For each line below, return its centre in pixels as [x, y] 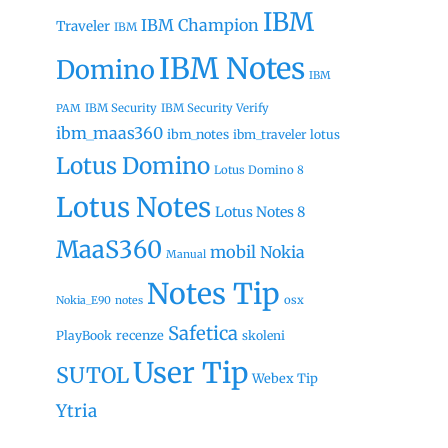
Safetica [203, 333]
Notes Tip [213, 294]
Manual [186, 254]
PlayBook [84, 335]
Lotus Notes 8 [260, 212]
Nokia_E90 [83, 300]
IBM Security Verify [215, 108]
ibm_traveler [269, 134]
